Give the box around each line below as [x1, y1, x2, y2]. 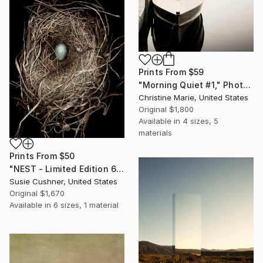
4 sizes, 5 [183, 116, 218, 126]
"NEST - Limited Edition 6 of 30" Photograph [116, 164, 124, 174]
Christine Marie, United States [139, 92, 248, 102]
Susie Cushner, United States [9, 177, 117, 187]
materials [139, 127, 172, 137]
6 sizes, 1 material [53, 200, 119, 210]
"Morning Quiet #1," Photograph [242, 79, 251, 90]
